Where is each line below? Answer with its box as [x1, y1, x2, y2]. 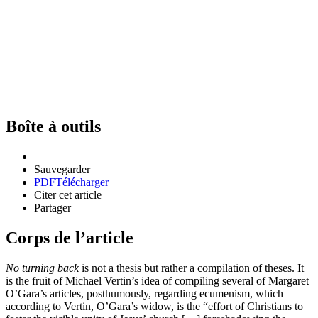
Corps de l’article [6, 228, 133, 247]
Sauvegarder [34, 163, 90, 175]
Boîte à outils [6, 116, 101, 136]
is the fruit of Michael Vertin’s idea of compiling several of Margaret [6, 274, 309, 287]
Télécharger [55, 175, 109, 188]
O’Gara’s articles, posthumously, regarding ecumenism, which [6, 287, 283, 300]
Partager [34, 201, 71, 214]
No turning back [6, 261, 82, 274]
